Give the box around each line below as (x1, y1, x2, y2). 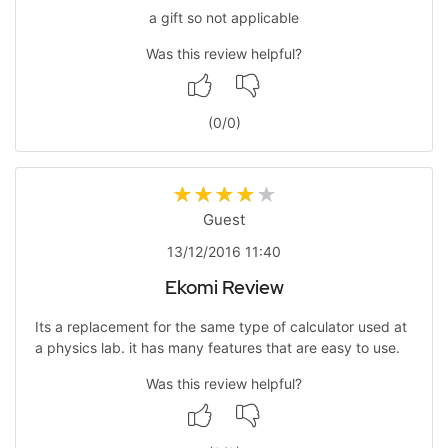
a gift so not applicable (149, 8, 299, 26)
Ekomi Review (164, 274, 284, 300)
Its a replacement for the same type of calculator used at (34, 318, 407, 336)
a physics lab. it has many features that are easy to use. (34, 339, 400, 357)
